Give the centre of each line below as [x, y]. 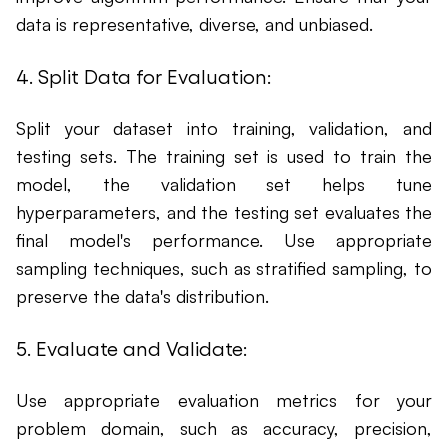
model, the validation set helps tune [224, 184]
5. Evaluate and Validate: [131, 348]
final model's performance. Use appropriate [224, 240]
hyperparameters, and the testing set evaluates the [224, 212]
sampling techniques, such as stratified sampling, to [224, 268]
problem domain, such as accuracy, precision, [224, 428]
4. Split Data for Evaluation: [143, 76]
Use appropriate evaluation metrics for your [224, 400]
